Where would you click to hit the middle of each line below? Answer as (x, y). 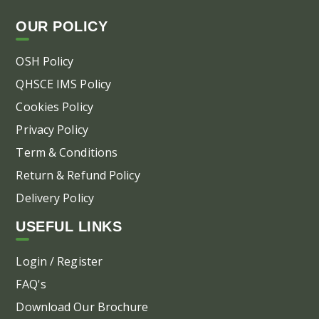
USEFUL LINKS (69, 226)
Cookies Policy (54, 106)
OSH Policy (45, 61)
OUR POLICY (62, 26)
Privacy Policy (52, 129)
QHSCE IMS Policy (64, 84)
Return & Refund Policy (78, 175)
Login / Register (59, 261)
